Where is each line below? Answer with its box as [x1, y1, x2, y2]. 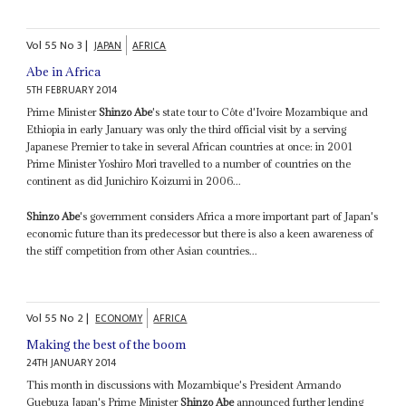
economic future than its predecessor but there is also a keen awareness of [26, 226, 374, 240]
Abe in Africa [26, 63, 101, 80]
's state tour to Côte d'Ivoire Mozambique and [152, 104, 369, 119]
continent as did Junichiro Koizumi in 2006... [26, 173, 242, 188]
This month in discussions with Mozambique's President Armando [26, 378, 342, 392]
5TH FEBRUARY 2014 [26, 81, 118, 99]
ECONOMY [95, 310, 143, 328]
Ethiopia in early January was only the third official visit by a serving [26, 121, 347, 136]
